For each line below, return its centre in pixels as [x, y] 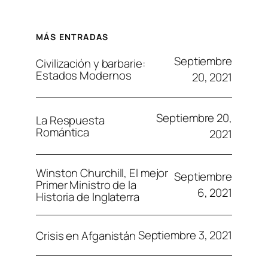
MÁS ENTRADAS [72, 37]
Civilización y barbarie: [91, 64]
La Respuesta [70, 121]
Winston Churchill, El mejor [102, 173]
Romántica [63, 133]
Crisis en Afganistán [86, 235]
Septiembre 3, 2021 [185, 235]
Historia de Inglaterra [88, 197]
